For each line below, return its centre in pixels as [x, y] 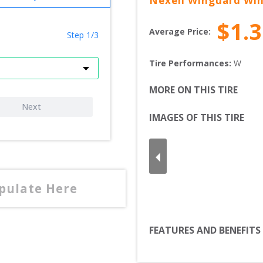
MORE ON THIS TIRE [193, 90]
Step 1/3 [83, 35]
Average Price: [180, 31]
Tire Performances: [191, 63]
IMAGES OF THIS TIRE [197, 118]
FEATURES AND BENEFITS [205, 230]
